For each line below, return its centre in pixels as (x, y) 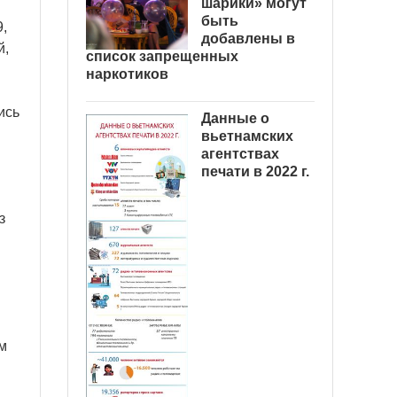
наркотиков (127, 74)
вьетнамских (247, 136)
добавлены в (248, 39)
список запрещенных (162, 56)
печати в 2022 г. (255, 171)
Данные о (235, 118)
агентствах (240, 154)
